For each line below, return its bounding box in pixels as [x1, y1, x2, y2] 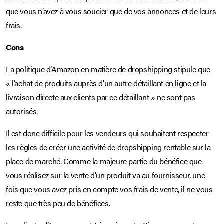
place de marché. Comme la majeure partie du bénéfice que [6, 155, 202, 167]
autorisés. [6, 105, 38, 117]
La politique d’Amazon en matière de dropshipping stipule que [6, 63, 211, 75]
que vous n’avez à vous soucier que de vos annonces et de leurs [6, 5, 216, 17]
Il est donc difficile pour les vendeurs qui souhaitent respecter [6, 127, 209, 139]
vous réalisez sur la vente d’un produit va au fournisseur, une [6, 169, 205, 181]
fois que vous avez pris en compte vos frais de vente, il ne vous [6, 183, 213, 195]
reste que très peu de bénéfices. [6, 197, 110, 209]
